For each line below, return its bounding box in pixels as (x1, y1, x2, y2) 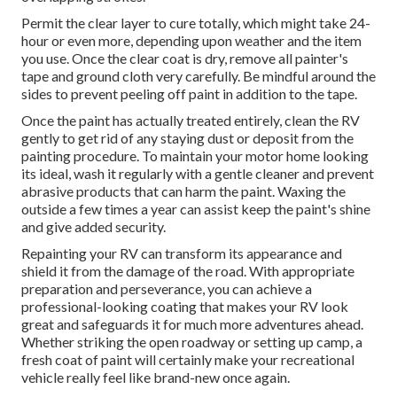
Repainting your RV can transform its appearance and (21, 245, 342, 262)
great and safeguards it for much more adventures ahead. (21, 315, 363, 333)
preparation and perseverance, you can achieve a (21, 280, 312, 298)
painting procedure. (21, 147, 142, 165)
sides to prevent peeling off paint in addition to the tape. (21, 85, 357, 103)
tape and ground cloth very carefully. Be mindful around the (21, 67, 376, 85)
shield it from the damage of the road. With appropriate (21, 262, 354, 280)
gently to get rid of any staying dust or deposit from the (21, 129, 354, 147)
